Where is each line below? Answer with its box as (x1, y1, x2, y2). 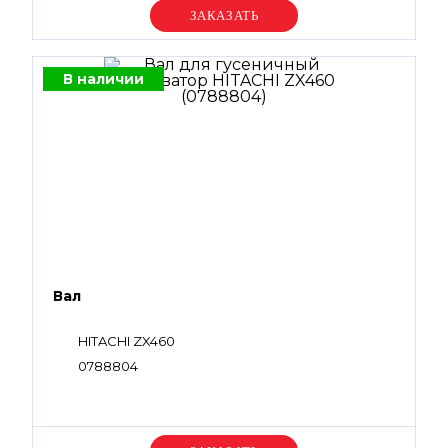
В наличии (63, 70, 144, 88)
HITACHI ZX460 (78, 333, 175, 349)
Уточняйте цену (160, 6, 288, 24)
